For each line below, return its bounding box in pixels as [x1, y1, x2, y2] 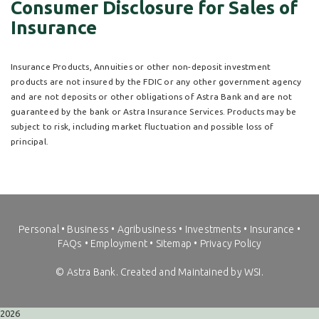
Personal [19, 224, 59, 236]
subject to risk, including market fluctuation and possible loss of [11, 122, 274, 132]
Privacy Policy [199, 238, 262, 250]
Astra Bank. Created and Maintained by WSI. [66, 266, 263, 278]
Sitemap [155, 238, 192, 250]
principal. [11, 137, 49, 147]
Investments [184, 224, 241, 236]
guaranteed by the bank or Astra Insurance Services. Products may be [11, 107, 297, 117]
